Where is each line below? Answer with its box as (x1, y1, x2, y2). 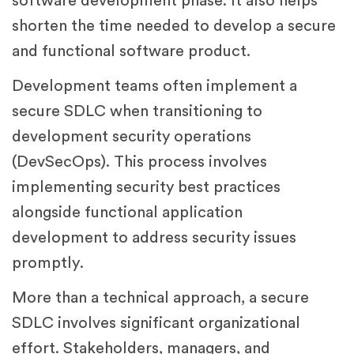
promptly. (12, 255, 84, 272)
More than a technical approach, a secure (12, 290, 309, 307)
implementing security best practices (12, 179, 281, 196)
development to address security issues (12, 230, 296, 247)
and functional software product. (12, 43, 250, 60)
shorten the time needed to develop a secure (12, 18, 336, 35)
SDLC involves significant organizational (12, 315, 300, 332)
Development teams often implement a (12, 78, 297, 95)
